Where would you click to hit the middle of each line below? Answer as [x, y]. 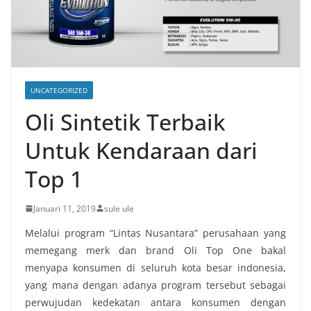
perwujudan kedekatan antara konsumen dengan [155, 302]
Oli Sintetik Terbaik [125, 121]
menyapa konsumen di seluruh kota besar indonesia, [155, 267]
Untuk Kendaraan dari [141, 150]
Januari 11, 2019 [65, 208]
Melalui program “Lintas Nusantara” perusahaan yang [155, 233]
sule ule [119, 208]
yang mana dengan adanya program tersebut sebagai [155, 285]
